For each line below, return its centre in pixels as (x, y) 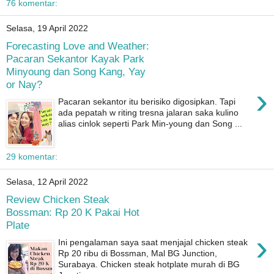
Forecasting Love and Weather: (78, 46)
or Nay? (24, 84)
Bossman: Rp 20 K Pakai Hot (73, 212)
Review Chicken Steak (58, 199)
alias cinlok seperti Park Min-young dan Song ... (150, 124)
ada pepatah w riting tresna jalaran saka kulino (149, 113)
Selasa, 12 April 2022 (47, 182)
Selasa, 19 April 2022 (47, 28)
